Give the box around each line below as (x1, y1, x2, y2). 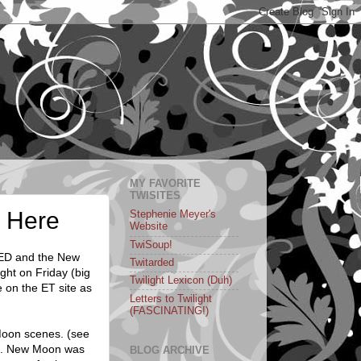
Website (130, 221, 168, 233)
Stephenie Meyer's (130, 209, 216, 221)
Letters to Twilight (130, 293, 212, 305)
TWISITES (130, 189, 180, 201)
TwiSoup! (130, 239, 172, 251)
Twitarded (130, 257, 174, 268)
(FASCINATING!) (130, 305, 209, 317)
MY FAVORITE (130, 176, 201, 189)
